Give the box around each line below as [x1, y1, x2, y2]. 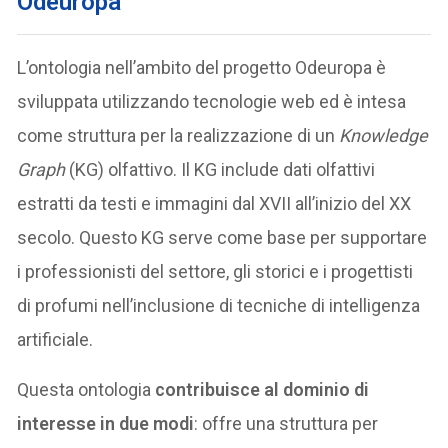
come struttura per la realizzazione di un [17, 124, 340, 146]
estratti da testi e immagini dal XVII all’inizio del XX [17, 192, 412, 214]
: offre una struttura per [194, 412, 379, 434]
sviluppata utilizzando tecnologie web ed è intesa [17, 90, 407, 112]
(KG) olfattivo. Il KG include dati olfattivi [65, 158, 376, 180]
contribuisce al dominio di [155, 378, 370, 400]
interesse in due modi [17, 412, 195, 434]
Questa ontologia [17, 378, 156, 400]
